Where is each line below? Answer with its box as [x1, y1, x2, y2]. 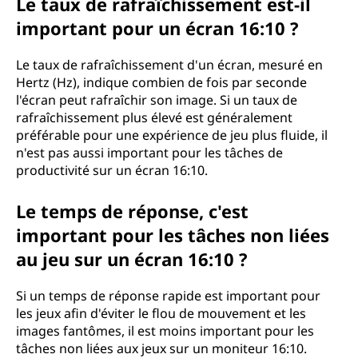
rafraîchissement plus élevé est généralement [16, 109, 292, 126]
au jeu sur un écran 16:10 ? [16, 247, 248, 271]
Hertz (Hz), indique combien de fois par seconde [16, 74, 307, 91]
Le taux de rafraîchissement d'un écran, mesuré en [16, 56, 323, 74]
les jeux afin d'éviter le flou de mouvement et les [16, 304, 306, 322]
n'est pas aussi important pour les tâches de [16, 144, 283, 161]
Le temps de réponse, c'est [16, 199, 249, 223]
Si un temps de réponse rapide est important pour [16, 287, 320, 304]
